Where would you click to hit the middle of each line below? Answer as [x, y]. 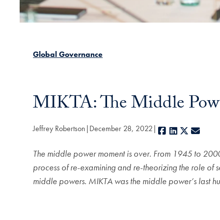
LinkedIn [193, 131]
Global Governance [68, 54]
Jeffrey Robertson [59, 129]
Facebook [184, 131]
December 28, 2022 [121, 129]
